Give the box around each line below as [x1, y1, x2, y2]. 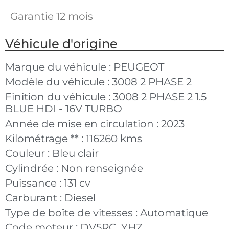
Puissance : [5, 176, 64, 189]
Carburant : [5, 191, 64, 204]
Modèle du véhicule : [5, 75, 112, 88]
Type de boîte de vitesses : [5, 206, 140, 219]
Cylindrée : [5, 162, 61, 174]
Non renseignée [61, 162, 143, 174]
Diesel [64, 191, 96, 204]
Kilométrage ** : [5, 132, 86, 145]
